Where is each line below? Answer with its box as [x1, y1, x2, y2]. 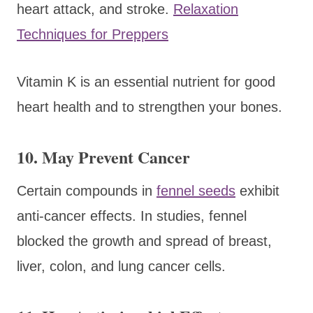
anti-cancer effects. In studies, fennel [17, 208, 247, 224]
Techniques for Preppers [17, 26, 168, 42]
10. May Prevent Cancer [17, 144, 190, 169]
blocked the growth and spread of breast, [17, 233, 272, 249]
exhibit [235, 182, 279, 198]
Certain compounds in [17, 182, 156, 198]
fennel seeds [156, 182, 235, 198]
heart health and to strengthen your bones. [17, 99, 282, 115]
